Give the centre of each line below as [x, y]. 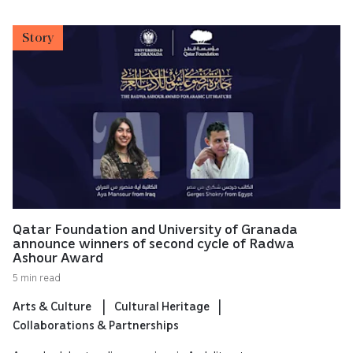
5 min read [37, 277]
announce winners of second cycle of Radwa [154, 242]
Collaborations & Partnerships [96, 324]
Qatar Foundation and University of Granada [155, 228]
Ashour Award [58, 256]
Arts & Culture [53, 305]
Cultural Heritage [162, 305]
